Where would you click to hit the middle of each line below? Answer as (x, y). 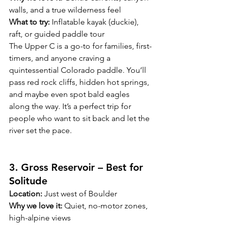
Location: (26, 194)
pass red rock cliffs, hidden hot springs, (80, 82)
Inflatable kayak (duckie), (95, 22)
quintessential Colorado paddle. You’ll (79, 70)
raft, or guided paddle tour (57, 34)
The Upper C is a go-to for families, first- (80, 46)
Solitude (28, 181)
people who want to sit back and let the (80, 119)
